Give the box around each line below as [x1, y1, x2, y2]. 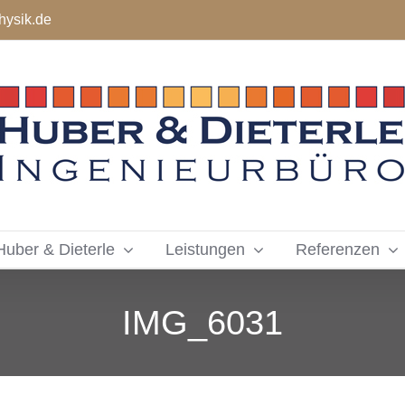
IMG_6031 [122, 303, 283, 342]
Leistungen [165, 240, 245, 259]
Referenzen [296, 240, 380, 259]
